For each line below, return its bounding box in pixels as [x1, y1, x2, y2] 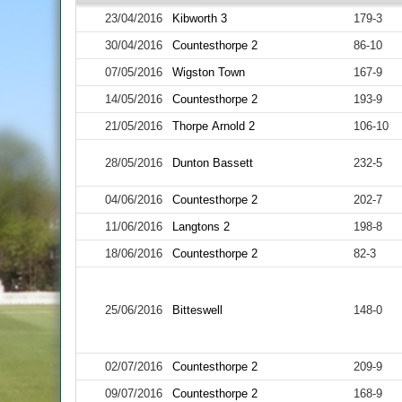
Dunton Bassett [172, 156, 254, 170]
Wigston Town [172, 66, 246, 79]
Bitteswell [172, 303, 223, 317]
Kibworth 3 [172, 12, 228, 25]
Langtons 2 [172, 220, 231, 233]
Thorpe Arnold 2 [172, 119, 256, 133]
